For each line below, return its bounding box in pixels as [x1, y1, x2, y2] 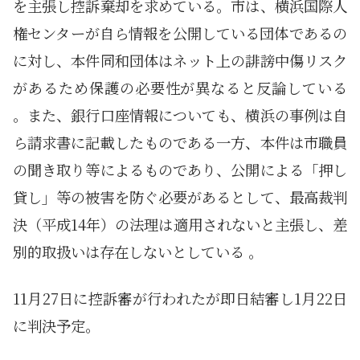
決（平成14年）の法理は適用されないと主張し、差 [13, 214, 347, 235]
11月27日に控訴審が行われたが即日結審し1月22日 [13, 288, 347, 309]
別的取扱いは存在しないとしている [13, 241, 248, 263]
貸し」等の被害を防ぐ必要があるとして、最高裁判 [13, 186, 347, 208]
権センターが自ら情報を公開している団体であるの [13, 22, 347, 44]
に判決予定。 [13, 315, 100, 337]
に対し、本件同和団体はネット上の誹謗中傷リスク [13, 50, 347, 72]
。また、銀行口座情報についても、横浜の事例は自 [13, 104, 347, 126]
